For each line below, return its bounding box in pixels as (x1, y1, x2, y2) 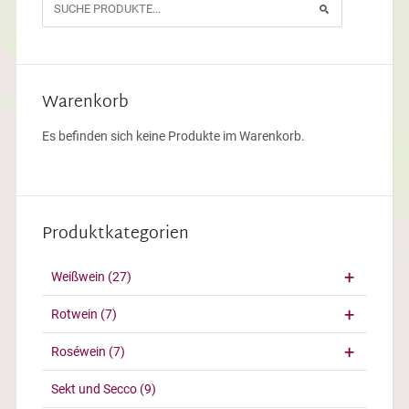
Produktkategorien (41, 218, 189, 249)
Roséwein (50, 343, 109, 359)
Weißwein (50, 268, 108, 284)
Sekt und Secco (50, 381, 140, 396)
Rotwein (50, 306, 100, 321)
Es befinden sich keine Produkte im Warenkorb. (41, 128, 305, 143)
